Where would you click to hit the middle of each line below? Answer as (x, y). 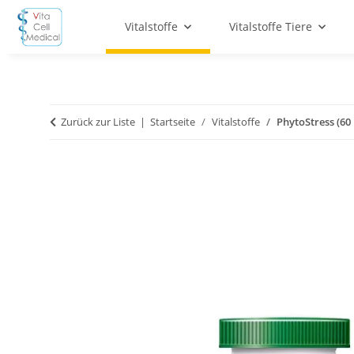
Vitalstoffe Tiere (270, 27)
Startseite (173, 122)
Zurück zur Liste (98, 122)
